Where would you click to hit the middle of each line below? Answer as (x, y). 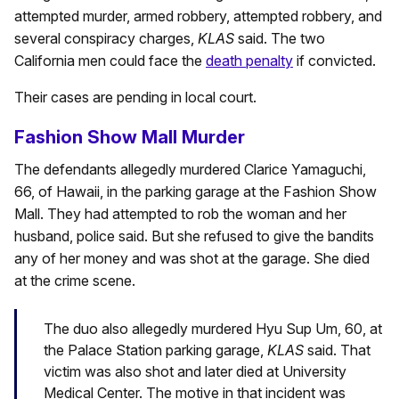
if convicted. (334, 61)
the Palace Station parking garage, (155, 350)
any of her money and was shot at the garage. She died (192, 258)
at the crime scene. (75, 281)
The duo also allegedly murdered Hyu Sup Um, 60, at (213, 329)
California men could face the (110, 61)
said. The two (280, 38)
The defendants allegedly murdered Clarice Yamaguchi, (190, 169)
